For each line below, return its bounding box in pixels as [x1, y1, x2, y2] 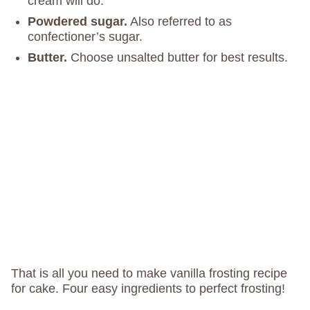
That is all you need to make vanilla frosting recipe [11, 266, 287, 281]
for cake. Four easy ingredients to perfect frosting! [11, 282, 285, 296]
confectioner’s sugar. [28, 30, 143, 44]
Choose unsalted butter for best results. [71, 51, 288, 64]
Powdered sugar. [28, 15, 127, 28]
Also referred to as [127, 15, 232, 28]
